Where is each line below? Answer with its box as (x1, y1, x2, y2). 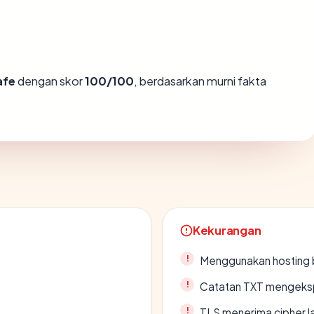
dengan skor (15, 73, 85, 88)
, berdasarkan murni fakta (134, 73, 266, 88)
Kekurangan (193, 222, 261, 238)
